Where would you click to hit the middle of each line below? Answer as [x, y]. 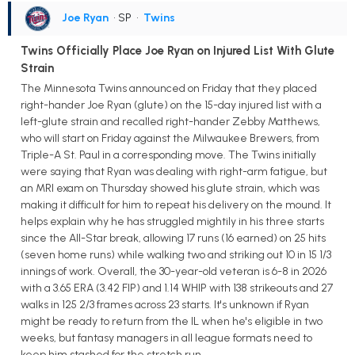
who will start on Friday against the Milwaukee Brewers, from [170, 139]
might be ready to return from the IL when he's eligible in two [172, 322]
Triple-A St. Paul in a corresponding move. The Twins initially [168, 155]
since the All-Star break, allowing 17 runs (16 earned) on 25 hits [173, 239]
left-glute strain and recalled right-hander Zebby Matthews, [170, 122]
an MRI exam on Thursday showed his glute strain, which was [170, 189]
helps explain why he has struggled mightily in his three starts [172, 222]
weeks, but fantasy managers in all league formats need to [166, 338]
